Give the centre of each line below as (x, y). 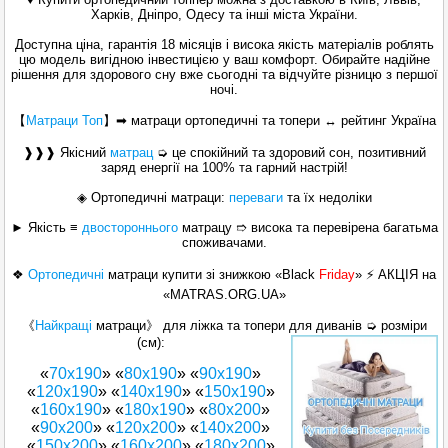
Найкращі (65, 326)
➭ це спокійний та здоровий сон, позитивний (289, 153)
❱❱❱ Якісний (66, 153)
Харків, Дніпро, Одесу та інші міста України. (224, 15)
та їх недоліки (327, 198)
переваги (255, 198)
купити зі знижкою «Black (238, 275)
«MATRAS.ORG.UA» (224, 295)
